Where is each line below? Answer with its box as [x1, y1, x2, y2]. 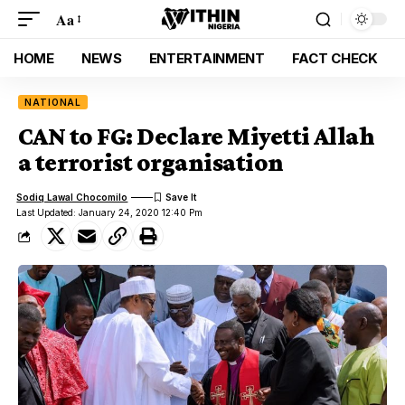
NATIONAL [24, 97, 82, 108]
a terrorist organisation [18, 148, 284, 176]
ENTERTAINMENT [148, 49, 265, 67]
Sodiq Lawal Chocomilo [16, 191, 128, 202]
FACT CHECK [291, 49, 378, 67]
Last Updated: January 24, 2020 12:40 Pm [16, 207, 203, 218]
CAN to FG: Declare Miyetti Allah [18, 122, 375, 150]
